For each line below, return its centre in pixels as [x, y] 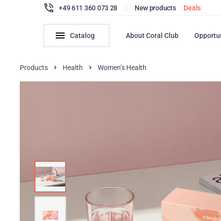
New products [155, 8]
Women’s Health [122, 68]
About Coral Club [152, 36]
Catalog [83, 36]
